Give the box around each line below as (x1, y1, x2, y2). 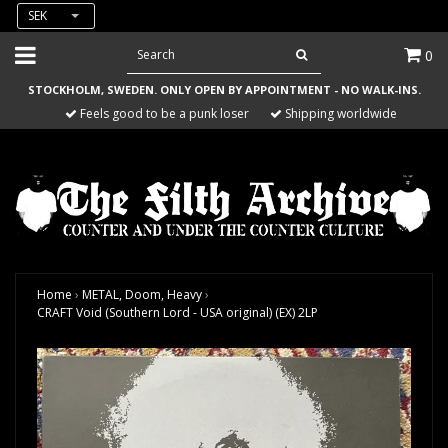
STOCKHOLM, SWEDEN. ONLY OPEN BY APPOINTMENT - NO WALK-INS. (27, 82, 421, 97)
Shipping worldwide (282, 105, 397, 122)
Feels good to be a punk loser (77, 105, 249, 122)
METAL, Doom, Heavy (82, 286, 202, 304)
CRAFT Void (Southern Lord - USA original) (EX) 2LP (37, 304, 318, 322)
